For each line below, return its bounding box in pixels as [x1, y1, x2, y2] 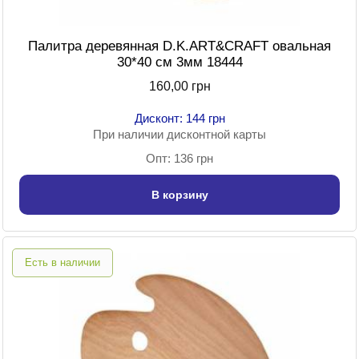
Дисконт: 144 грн [134, 111, 225, 126]
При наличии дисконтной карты [93, 127, 266, 142]
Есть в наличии [25, 256, 100, 269]
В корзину [151, 188, 208, 202]
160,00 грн [148, 79, 211, 94]
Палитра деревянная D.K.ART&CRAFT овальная [28, 38, 331, 54]
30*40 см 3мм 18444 [116, 54, 243, 71]
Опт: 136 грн [146, 151, 213, 166]
